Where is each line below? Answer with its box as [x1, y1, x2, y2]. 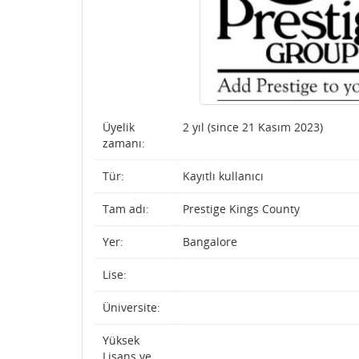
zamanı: [103, 135, 145, 151]
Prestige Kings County [183, 201, 300, 216]
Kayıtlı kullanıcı [183, 168, 264, 184]
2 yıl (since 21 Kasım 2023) [183, 119, 323, 135]
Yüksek [103, 333, 139, 348]
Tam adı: [103, 201, 149, 216]
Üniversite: [103, 300, 160, 315]
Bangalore [183, 234, 237, 249]
